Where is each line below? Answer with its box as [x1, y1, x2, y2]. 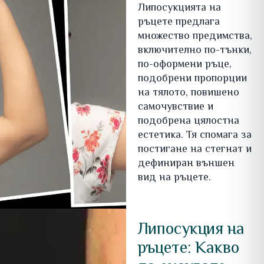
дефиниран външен [137, 156, 235, 173]
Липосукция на [137, 217, 245, 243]
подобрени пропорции [137, 71, 247, 88]
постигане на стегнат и [137, 141, 252, 159]
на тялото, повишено [137, 85, 239, 102]
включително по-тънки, [137, 42, 252, 60]
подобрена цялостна [137, 113, 239, 130]
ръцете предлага [137, 14, 220, 31]
